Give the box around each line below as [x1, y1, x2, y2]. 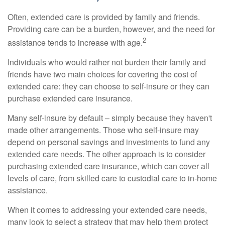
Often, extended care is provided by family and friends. [8, 11, 200, 23]
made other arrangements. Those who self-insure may [8, 124, 199, 136]
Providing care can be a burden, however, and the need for [8, 23, 215, 35]
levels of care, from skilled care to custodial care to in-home [8, 172, 217, 184]
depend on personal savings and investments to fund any [8, 136, 210, 148]
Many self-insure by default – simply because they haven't [8, 111, 212, 124]
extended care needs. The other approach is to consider [8, 148, 205, 160]
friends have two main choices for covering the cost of [8, 68, 197, 80]
